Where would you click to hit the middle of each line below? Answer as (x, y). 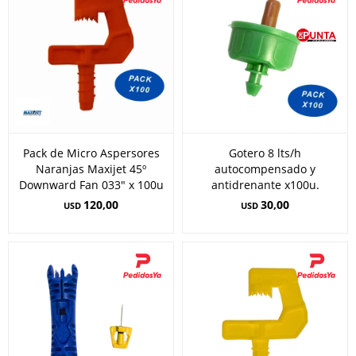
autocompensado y (265, 169)
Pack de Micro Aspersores (91, 153)
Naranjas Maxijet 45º (91, 169)
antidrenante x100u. (265, 185)
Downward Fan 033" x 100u (91, 185)
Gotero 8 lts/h (265, 153)
